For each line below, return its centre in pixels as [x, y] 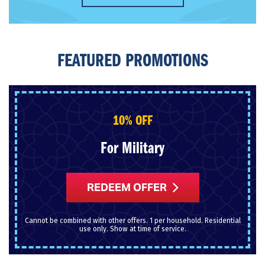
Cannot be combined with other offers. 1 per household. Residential [132, 220]
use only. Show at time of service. [132, 229]
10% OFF [132, 121]
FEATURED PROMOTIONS [132, 61]
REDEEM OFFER [127, 188]
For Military [132, 149]
